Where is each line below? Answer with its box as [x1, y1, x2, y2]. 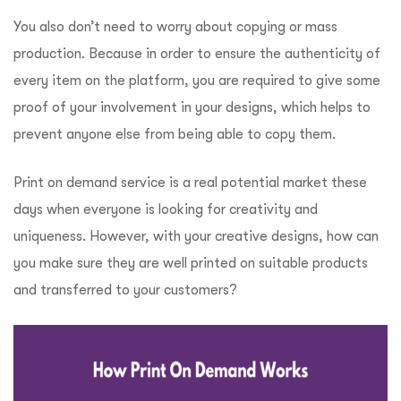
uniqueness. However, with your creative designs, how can [13, 227, 379, 244]
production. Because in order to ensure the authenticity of [13, 45, 380, 62]
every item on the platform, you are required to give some [13, 72, 380, 89]
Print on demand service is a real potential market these [13, 174, 367, 191]
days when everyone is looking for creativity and [13, 200, 318, 218]
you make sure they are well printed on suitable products [13, 254, 368, 271]
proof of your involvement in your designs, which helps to [13, 98, 371, 115]
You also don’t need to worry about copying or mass [13, 18, 337, 35]
